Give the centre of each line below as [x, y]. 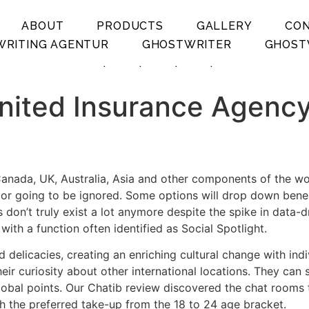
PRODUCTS [130, 26]
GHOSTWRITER [187, 44]
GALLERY [224, 26]
